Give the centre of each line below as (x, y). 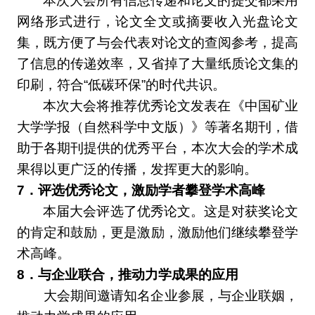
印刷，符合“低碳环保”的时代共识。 (121, 84)
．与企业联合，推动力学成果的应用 (131, 274)
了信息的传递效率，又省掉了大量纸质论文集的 (157, 63)
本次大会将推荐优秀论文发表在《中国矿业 (171, 105)
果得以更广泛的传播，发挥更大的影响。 (137, 169)
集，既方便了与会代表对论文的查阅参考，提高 (157, 42)
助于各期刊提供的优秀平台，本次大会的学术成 (157, 148)
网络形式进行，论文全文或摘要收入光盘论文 (157, 21)
